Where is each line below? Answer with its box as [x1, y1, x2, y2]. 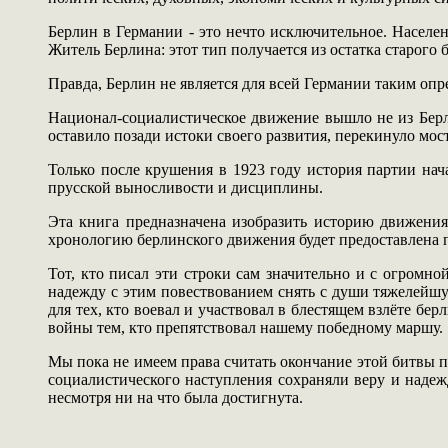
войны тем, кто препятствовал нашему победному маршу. [48, 319, 443, 337]
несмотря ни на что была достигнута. [48, 389, 303, 407]
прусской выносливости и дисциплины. [48, 179, 323, 197]
